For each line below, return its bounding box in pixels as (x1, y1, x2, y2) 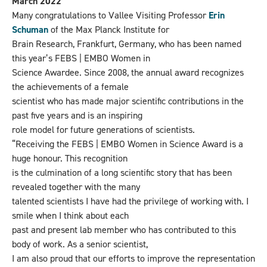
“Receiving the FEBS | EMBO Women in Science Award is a (12, 138, 243, 151)
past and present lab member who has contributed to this (12, 223, 236, 237)
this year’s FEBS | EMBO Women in (12, 52, 150, 65)
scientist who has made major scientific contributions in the (12, 95, 244, 108)
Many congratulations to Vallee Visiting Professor (12, 9, 209, 22)
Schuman (12, 23, 48, 36)
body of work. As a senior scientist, (12, 238, 148, 251)
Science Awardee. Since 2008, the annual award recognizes (12, 66, 244, 79)
